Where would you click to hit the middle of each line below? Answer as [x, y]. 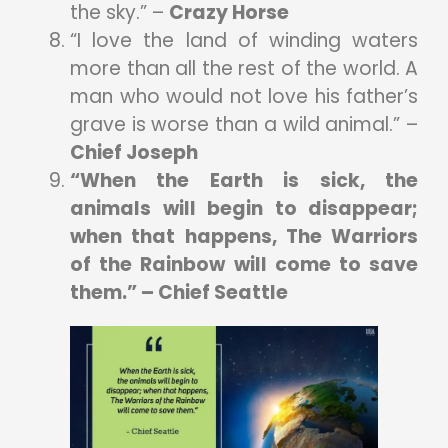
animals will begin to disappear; [244, 208]
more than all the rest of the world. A [244, 68]
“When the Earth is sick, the [244, 180]
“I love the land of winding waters [244, 40]
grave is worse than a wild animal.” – [244, 124]
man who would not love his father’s [244, 96]
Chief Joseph [134, 152]
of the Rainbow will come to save [244, 264]
